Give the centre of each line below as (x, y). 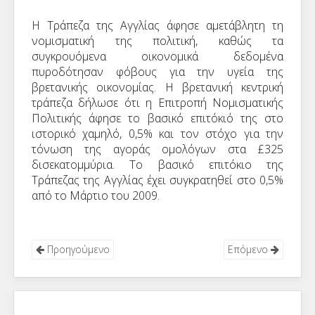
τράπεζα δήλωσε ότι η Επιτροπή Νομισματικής (157, 103)
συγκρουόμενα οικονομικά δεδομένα (157, 56)
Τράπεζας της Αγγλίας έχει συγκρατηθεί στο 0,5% (157, 180)
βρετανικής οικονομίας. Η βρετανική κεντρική (157, 87)
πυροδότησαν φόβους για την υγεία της (157, 72)
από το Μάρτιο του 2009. (96, 195)
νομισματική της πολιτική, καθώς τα (157, 41)
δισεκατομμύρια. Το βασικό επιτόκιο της (157, 165)
